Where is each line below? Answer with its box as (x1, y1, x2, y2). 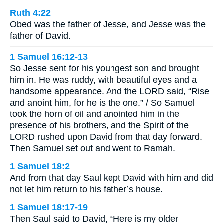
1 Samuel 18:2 (10, 161, 70, 172)
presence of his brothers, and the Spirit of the (10, 120, 189, 131)
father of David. (10, 30, 71, 41)
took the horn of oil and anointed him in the (10, 109, 179, 119)
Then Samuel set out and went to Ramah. (10, 143, 175, 154)
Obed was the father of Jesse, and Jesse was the (10, 19, 206, 29)
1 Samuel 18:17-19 (10, 202, 88, 213)
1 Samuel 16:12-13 (10, 52, 88, 62)
